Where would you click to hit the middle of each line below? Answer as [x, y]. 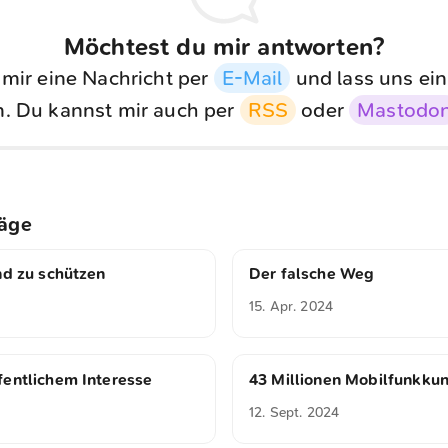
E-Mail [252, 78]
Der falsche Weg [312, 273]
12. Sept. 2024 [294, 412]
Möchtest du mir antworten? [224, 47]
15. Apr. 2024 [291, 306]
